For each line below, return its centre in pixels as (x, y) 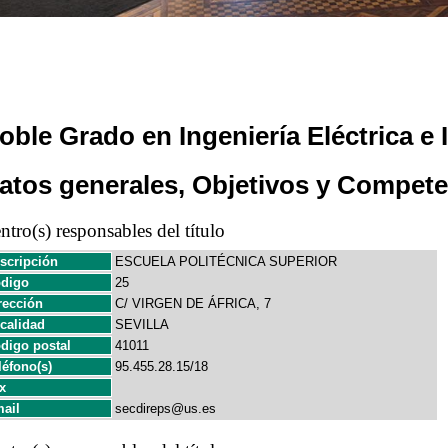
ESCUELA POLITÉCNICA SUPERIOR (226, 261)
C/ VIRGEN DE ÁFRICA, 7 (193, 303)
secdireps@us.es (165, 408)
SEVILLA (142, 324)
